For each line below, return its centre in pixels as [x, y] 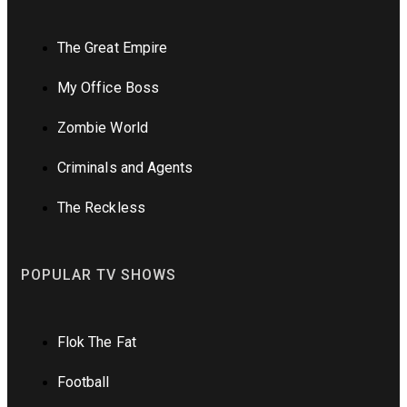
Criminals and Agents [125, 167]
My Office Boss [108, 87]
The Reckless [101, 207]
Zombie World [103, 127]
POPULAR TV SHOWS [99, 274]
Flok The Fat [97, 342]
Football [84, 382]
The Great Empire [112, 47]
